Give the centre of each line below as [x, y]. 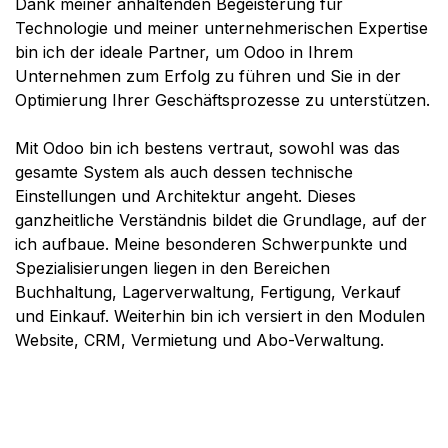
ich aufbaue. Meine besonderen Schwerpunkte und [211, 243]
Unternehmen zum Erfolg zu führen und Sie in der [208, 75]
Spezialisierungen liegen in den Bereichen [172, 267]
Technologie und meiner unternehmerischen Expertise [221, 27]
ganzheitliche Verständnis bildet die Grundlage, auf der [221, 219]
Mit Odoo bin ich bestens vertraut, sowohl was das [207, 147]
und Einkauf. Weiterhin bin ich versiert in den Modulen [220, 315]
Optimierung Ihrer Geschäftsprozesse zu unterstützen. [222, 99]
